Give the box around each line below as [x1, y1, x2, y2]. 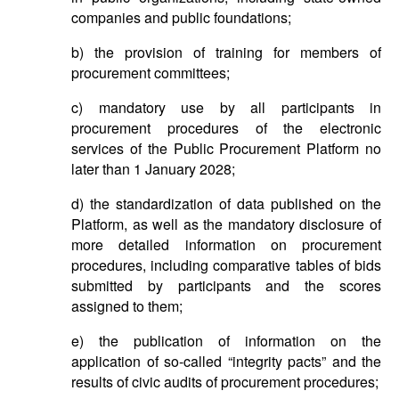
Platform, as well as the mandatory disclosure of [71, 214, 381, 234]
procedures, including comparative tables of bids [71, 255, 381, 275]
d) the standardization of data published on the [71, 193, 381, 214]
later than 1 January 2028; [71, 159, 235, 179]
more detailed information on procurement [71, 234, 381, 255]
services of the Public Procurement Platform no [71, 138, 381, 159]
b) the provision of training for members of [71, 42, 381, 62]
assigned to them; [71, 296, 183, 316]
